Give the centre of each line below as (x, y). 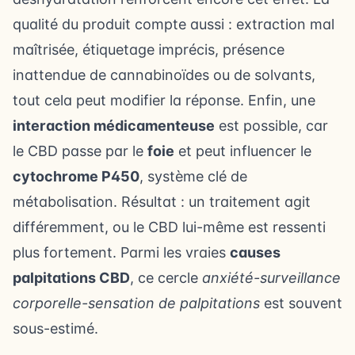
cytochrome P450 (76, 176)
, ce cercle (166, 278)
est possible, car (271, 126)
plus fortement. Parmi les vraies (121, 252)
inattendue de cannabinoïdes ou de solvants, (164, 75)
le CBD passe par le (80, 151)
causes (255, 252)
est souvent (301, 303)
